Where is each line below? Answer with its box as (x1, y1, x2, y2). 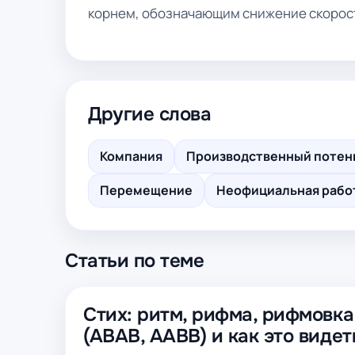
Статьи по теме (65, 249, 204, 273)
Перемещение (100, 181, 193, 199)
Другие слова (88, 102, 212, 126)
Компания (100, 147, 162, 165)
